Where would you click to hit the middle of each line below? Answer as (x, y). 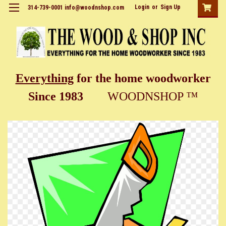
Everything (44, 78)
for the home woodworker (142, 78)
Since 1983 (68, 96)
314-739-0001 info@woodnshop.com (76, 8)
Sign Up (171, 7)
